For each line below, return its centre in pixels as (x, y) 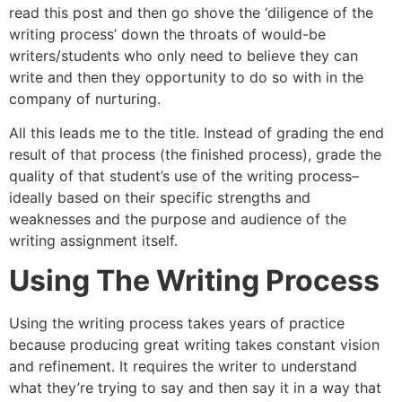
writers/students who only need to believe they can (184, 55)
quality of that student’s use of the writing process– (184, 176)
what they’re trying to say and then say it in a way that (195, 388)
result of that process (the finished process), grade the (195, 154)
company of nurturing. (85, 98)
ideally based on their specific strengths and (160, 197)
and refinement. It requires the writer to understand (183, 367)
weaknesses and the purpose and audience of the (178, 219)
